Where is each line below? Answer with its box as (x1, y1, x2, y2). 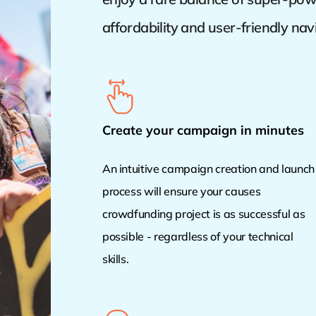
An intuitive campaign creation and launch (102, 162, 315, 176)
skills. (102, 252, 129, 267)
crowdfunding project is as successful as (102, 207, 305, 221)
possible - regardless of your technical (102, 229, 293, 244)
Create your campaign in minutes (102, 122, 304, 139)
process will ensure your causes (102, 184, 261, 199)
